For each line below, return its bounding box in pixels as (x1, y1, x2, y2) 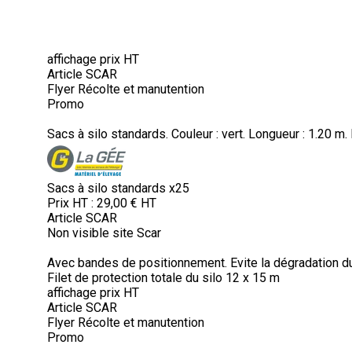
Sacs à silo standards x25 (47, 181, 189, 196)
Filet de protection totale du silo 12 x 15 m (47, 270, 280, 285)
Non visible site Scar (47, 225, 161, 240)
